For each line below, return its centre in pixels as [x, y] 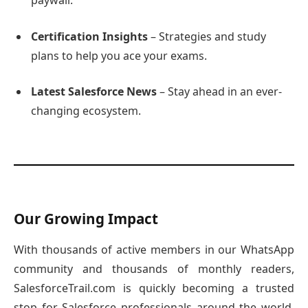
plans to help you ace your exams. [119, 55]
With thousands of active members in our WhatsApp [154, 249]
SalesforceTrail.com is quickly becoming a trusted [154, 288]
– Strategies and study [207, 36]
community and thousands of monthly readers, [154, 268]
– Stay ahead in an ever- [219, 92]
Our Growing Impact [86, 219]
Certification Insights [89, 36]
